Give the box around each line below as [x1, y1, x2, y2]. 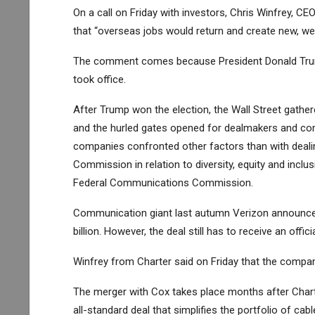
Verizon [232, 206, 269, 219]
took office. [72, 72, 126, 86]
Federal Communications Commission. [72, 176, 253, 189]
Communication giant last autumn [72, 206, 233, 219]
